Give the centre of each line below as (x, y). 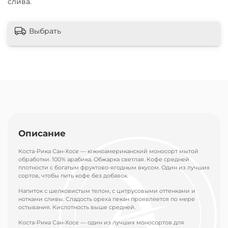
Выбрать (45, 31)
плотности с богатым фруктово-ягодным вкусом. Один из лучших (114, 168)
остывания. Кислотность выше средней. (77, 207)
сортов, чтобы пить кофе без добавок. (73, 176)
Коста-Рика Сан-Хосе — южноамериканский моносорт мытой (108, 151)
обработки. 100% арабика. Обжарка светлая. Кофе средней (104, 160)
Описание (42, 134)
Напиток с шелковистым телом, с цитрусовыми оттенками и (107, 191)
